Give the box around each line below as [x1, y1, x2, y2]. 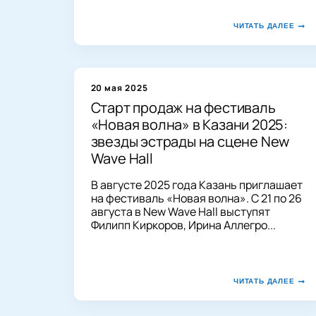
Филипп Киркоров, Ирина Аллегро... [90, 217, 276, 233]
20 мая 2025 [90, 81, 149, 94]
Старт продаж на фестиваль [90, 97, 276, 117]
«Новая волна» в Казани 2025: [90, 114, 288, 134]
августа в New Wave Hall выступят [90, 203, 270, 219]
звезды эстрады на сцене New [90, 131, 290, 151]
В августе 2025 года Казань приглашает [90, 176, 303, 193]
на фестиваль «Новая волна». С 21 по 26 [90, 190, 302, 206]
